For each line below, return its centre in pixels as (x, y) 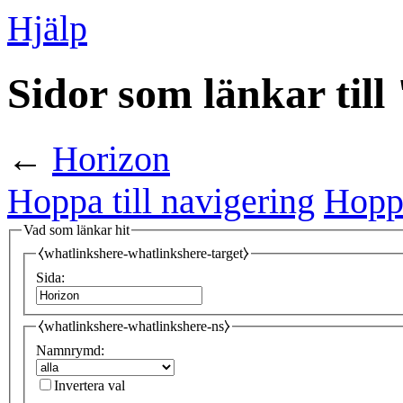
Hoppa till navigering (161, 201)
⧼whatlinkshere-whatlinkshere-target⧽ (143, 254)
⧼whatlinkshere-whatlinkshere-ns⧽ (134, 327)
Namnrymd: (70, 350)
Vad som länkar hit (76, 229)
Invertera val (90, 385)
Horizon (111, 158)
